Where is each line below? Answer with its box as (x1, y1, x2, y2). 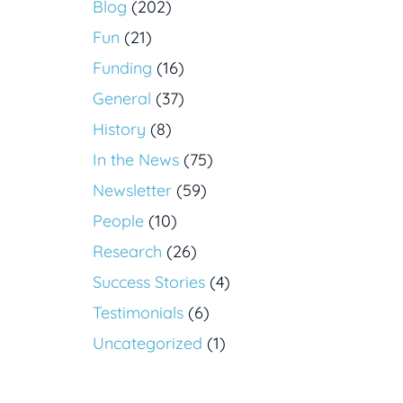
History (93, 119, 146, 140)
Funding (93, 58, 152, 79)
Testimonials (93, 302, 184, 324)
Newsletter (93, 180, 172, 201)
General (93, 88, 151, 110)
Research (93, 241, 162, 263)
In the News (93, 149, 179, 171)
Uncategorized (93, 333, 202, 354)
